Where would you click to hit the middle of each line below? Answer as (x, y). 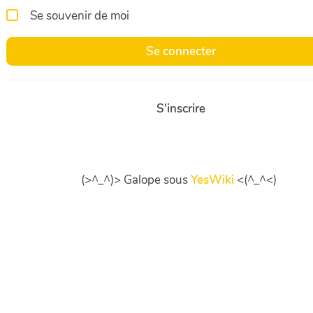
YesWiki (212, 180)
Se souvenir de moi (80, 16)
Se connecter (181, 51)
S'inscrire (181, 108)
